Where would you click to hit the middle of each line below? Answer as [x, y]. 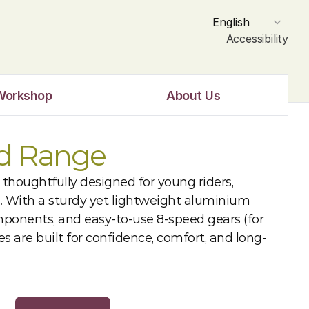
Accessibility [257, 39]
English [231, 22]
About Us [193, 95]
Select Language [237, 18]
